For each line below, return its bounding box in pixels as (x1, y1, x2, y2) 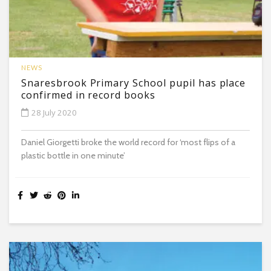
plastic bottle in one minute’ (21, 149, 125, 161)
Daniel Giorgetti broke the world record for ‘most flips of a (21, 136, 235, 148)
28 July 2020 (31, 106, 77, 118)
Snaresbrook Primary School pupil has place (21, 76, 246, 90)
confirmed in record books (21, 88, 156, 102)
